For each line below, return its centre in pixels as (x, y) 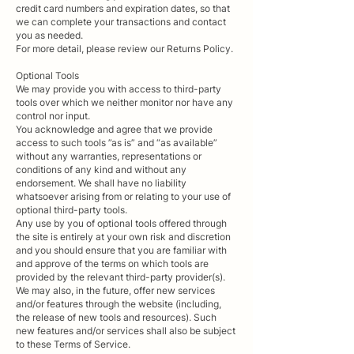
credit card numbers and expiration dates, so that (123, 8)
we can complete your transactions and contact (121, 21)
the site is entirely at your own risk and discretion (123, 236)
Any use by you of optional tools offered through (121, 223)
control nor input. (53, 115)
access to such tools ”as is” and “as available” (117, 142)
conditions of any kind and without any (101, 169)
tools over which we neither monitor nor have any (124, 102)
